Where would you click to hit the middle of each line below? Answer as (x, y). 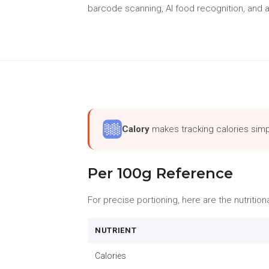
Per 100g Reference (160, 173)
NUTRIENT (116, 230)
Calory (136, 129)
